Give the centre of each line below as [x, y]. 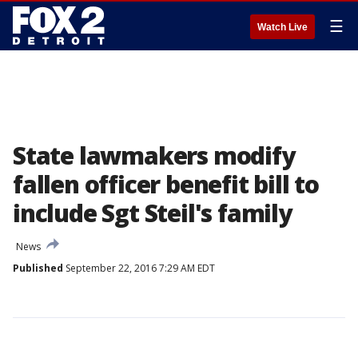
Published [38, 268]
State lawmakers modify [154, 155]
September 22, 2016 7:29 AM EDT [139, 268]
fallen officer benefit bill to [166, 184]
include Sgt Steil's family [152, 213]
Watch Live [282, 27]
